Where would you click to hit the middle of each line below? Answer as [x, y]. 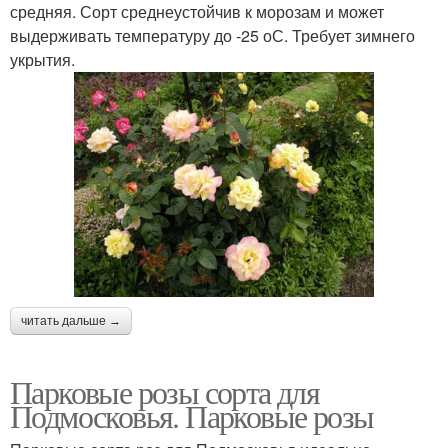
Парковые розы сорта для [165, 392]
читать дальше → [71, 321]
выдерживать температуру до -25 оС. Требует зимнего [212, 36]
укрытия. [42, 60]
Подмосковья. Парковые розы [192, 416]
